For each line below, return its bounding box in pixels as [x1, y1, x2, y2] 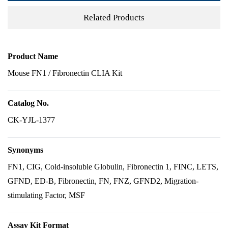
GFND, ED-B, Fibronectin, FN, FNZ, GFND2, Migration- [8, 177, 198, 185]
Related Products [83, 12, 145, 22]
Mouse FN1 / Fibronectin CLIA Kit [8, 69, 122, 77]
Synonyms [8, 146, 43, 154]
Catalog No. [8, 99, 49, 107]
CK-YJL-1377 [8, 116, 55, 124]
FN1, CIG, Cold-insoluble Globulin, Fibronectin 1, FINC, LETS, [8, 162, 218, 171]
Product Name [8, 52, 58, 61]
